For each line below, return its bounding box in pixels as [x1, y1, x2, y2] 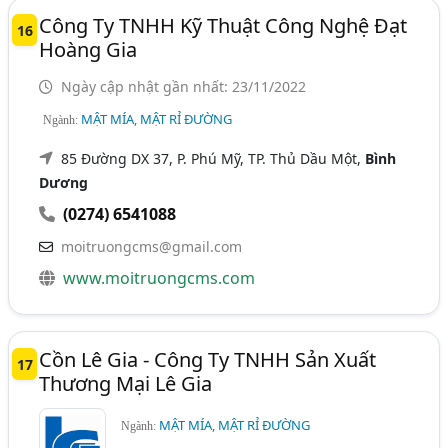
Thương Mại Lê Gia [39, 369, 213, 397]
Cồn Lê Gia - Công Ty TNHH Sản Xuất [39, 345, 377, 373]
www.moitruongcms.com [63, 266, 256, 289]
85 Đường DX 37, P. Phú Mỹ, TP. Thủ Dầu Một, [61, 148, 366, 168]
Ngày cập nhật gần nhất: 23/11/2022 [57, 76, 307, 96]
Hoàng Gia [39, 35, 138, 63]
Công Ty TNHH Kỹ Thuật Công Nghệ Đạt [39, 11, 408, 39]
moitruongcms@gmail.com [61, 236, 243, 256]
